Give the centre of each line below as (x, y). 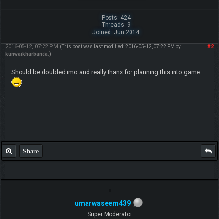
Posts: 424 (116, 17)
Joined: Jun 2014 (116, 32)
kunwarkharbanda (26, 54)
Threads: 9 (116, 25)
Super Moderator (109, 214)
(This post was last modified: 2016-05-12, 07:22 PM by (120, 46)
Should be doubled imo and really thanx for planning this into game (105, 72)
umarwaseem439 (103, 203)
